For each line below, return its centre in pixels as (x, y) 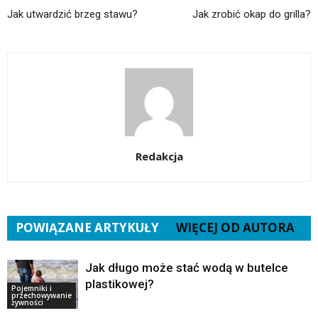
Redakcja (159, 157)
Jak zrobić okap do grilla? (252, 15)
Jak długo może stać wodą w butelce (187, 268)
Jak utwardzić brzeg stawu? (72, 15)
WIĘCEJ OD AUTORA (235, 228)
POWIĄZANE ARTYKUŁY (87, 228)
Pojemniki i (32, 288)
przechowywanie (42, 295)
